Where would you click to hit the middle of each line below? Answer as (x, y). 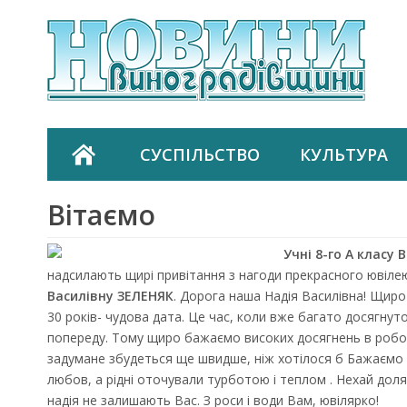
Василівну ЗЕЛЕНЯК (110, 296)
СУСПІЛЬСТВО (200, 154)
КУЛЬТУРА (344, 154)
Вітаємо (101, 215)
